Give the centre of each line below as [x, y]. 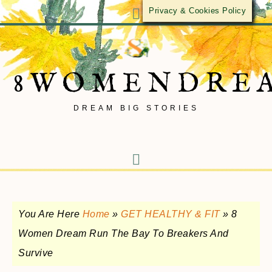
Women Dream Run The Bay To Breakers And [124, 233]
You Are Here [50, 214]
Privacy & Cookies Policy [197, 11]
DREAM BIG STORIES [136, 108]
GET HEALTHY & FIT [171, 214]
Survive [36, 253]
